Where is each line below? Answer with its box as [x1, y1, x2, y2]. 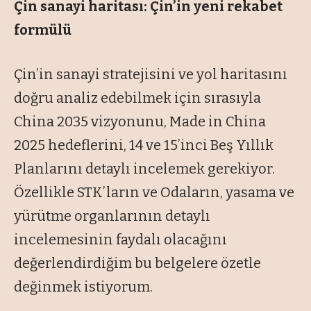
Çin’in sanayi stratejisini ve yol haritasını [14, 65, 287, 83]
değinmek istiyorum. [14, 278, 153, 295]
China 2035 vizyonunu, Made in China [14, 112, 266, 130]
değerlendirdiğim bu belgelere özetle [14, 254, 261, 271]
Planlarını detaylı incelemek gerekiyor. [14, 160, 275, 177]
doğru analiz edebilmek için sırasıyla [14, 89, 261, 106]
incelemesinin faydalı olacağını [14, 230, 227, 248]
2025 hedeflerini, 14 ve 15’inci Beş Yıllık [14, 136, 274, 153]
